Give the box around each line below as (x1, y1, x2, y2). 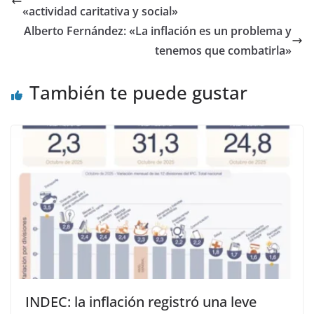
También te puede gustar (29, 80, 247, 106)
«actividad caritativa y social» (22, 4, 178, 20)
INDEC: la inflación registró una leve (25, 292, 257, 312)
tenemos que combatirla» (155, 43, 292, 59)
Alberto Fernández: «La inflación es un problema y (24, 23, 292, 39)
